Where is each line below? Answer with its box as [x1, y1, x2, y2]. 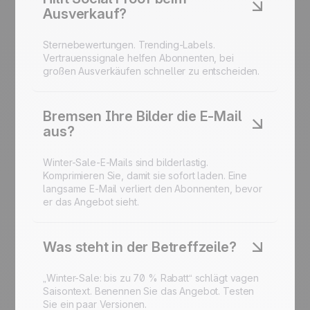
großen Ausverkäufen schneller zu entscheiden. [43, 65, 260, 77]
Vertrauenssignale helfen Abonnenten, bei [43, 52, 234, 64]
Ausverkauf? [43, 6, 127, 23]
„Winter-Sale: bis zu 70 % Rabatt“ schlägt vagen [43, 272, 259, 284]
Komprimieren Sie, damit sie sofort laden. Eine [43, 170, 247, 182]
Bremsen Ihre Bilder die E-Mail [43, 108, 241, 125]
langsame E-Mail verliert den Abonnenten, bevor [43, 183, 262, 195]
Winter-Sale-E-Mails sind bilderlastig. [43, 156, 209, 169]
